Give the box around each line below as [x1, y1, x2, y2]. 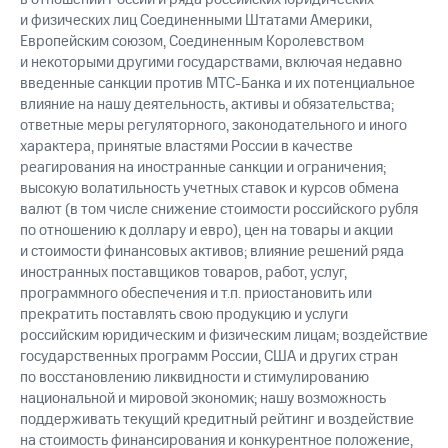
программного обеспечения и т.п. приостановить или [20, 283, 372, 305]
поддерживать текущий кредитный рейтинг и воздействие [20, 409, 414, 431]
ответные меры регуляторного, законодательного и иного [20, 115, 407, 137]
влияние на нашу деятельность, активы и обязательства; [20, 94, 394, 116]
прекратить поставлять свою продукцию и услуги [20, 304, 348, 326]
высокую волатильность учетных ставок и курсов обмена [20, 178, 399, 200]
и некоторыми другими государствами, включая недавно [20, 52, 402, 74]
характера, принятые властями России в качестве [20, 136, 353, 158]
